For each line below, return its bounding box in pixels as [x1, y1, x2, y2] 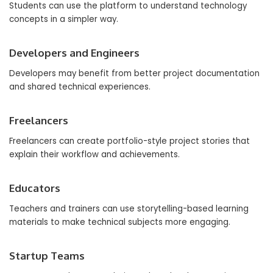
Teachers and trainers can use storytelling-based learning [9, 203, 249, 214]
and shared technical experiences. [9, 81, 151, 93]
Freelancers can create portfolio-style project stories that [9, 135, 250, 147]
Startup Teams [9, 249, 85, 262]
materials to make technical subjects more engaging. [9, 216, 230, 228]
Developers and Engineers [9, 46, 140, 59]
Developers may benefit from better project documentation [9, 68, 260, 79]
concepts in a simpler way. [9, 13, 118, 25]
